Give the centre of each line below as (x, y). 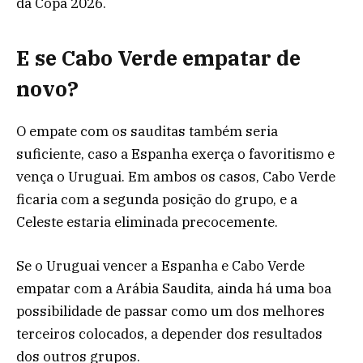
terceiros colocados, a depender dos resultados (169, 334)
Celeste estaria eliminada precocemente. (147, 222)
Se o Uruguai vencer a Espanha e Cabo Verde (160, 266)
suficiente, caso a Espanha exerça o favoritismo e (175, 154)
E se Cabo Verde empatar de (158, 58)
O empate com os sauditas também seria (147, 131)
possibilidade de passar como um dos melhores (171, 311)
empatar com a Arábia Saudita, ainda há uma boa (174, 288)
